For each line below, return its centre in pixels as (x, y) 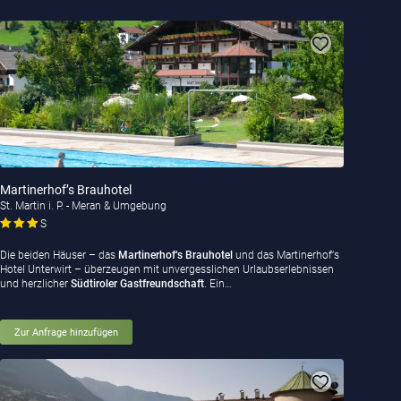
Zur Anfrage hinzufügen (66, 332)
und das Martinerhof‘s (287, 256)
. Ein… (218, 284)
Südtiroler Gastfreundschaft (137, 284)
